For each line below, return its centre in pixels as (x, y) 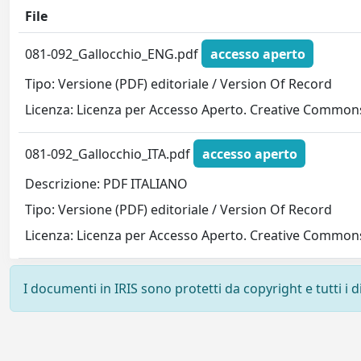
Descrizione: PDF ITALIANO (107, 184)
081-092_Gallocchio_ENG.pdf (114, 54)
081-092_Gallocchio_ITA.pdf (110, 154)
